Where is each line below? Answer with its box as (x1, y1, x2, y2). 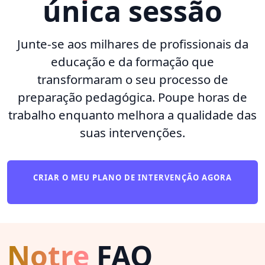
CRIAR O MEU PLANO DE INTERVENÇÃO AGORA (33, 172, 232, 183)
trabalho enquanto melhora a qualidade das (8, 106, 257, 123)
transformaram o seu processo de (37, 70, 228, 88)
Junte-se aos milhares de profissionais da (17, 35, 248, 52)
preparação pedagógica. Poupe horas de (18, 88, 247, 105)
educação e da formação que (51, 53, 214, 70)
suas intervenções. (80, 124, 185, 141)
